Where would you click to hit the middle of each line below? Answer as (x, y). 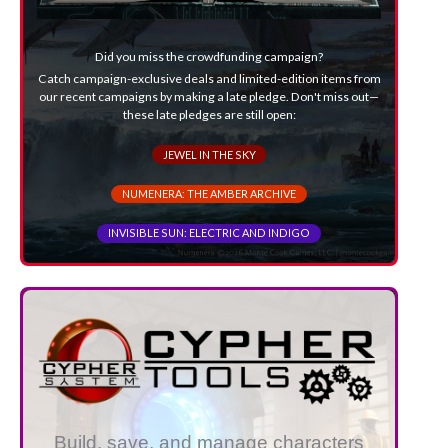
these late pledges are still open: (209, 114)
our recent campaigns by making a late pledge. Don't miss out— (209, 96)
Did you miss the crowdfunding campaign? (209, 57)
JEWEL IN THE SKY (209, 154)
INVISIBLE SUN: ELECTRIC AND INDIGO (209, 233)
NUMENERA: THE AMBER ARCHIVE (209, 194)
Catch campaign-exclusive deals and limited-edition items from (209, 78)
